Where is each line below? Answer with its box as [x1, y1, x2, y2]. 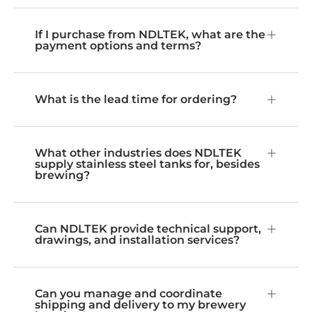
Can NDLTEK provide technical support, [35, 222, 261, 236]
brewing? [35, 169, 90, 182]
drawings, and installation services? [35, 233, 240, 247]
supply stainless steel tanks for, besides [35, 157, 260, 171]
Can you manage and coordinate [35, 287, 222, 301]
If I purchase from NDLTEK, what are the [35, 28, 265, 42]
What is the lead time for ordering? [35, 93, 237, 107]
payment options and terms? [35, 39, 201, 53]
